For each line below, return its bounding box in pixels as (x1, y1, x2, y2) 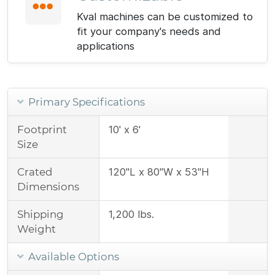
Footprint (17, 123, 67, 136)
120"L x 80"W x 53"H (108, 165, 209, 178)
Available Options (26, 250, 119, 263)
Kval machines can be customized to (77, 10, 253, 23)
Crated (17, 165, 52, 178)
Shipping (17, 207, 64, 220)
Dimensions (17, 180, 79, 193)
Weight (17, 222, 56, 235)
